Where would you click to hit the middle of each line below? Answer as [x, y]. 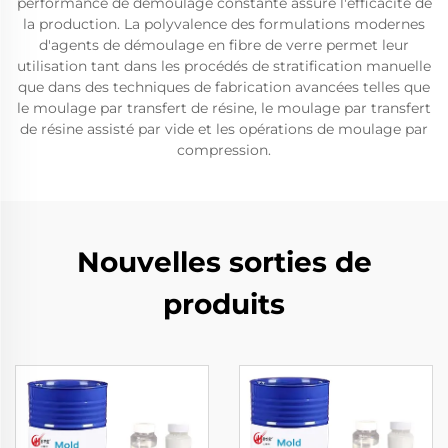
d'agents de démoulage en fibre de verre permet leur [224, 45]
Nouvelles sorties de [224, 262]
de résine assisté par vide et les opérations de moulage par [224, 129]
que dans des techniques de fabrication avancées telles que [224, 87]
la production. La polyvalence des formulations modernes [224, 24]
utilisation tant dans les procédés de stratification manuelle [224, 66]
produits [224, 304]
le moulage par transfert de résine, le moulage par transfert [224, 108]
